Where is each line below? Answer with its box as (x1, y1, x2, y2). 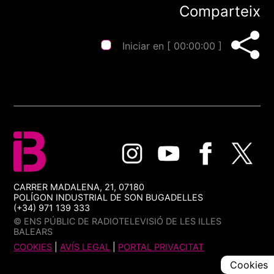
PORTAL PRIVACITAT (118, 242, 204, 253)
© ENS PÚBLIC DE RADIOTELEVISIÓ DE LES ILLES (13, 216, 222, 227)
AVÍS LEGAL (60, 242, 111, 253)
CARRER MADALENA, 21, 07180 (13, 182, 145, 193)
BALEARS (13, 226, 53, 237)
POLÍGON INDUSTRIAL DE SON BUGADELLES (13, 192, 204, 203)
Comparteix (179, 2, 261, 20)
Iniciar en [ (122, 40, 174, 52)
